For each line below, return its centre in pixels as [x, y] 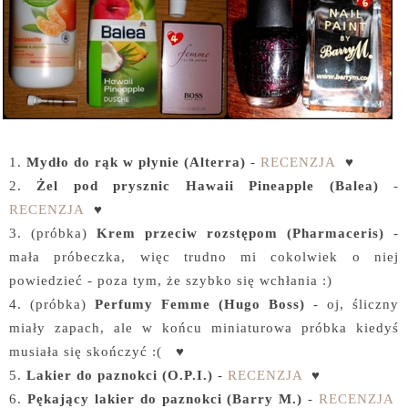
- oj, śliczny [352, 303]
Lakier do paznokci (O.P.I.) [120, 374]
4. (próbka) [52, 303]
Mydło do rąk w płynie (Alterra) [136, 161]
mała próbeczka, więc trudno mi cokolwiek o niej [204, 256]
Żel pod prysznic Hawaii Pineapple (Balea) [208, 185]
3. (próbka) [53, 232]
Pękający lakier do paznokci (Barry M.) [165, 398]
